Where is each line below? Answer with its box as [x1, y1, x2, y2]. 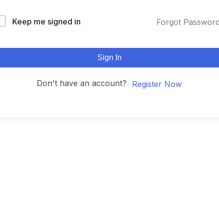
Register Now [132, 79, 182, 89]
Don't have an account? [37, 78, 131, 88]
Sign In [97, 53, 122, 62]
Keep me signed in [12, 17, 81, 27]
